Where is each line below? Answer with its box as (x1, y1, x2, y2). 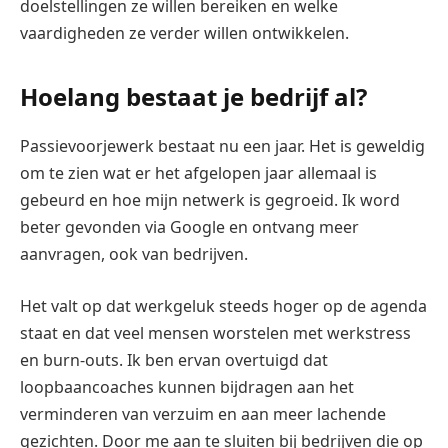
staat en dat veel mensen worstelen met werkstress (20, 321, 411, 344)
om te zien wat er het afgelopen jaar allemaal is (20, 162, 377, 185)
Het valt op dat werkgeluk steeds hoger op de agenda (20, 294, 427, 317)
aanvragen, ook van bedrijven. (20, 243, 248, 266)
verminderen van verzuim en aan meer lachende (20, 402, 386, 425)
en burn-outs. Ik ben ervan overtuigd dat (20, 348, 328, 371)
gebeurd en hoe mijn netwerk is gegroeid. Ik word (20, 189, 400, 212)
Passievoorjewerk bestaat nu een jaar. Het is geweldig (20, 135, 425, 158)
